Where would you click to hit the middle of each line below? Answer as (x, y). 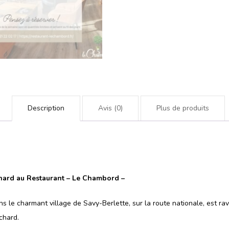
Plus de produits (182, 108)
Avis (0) (110, 108)
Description (46, 108)
